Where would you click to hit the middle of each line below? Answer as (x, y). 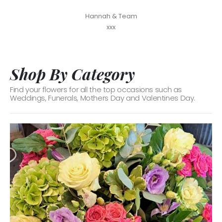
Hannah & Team (111, 16)
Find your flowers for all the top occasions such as (96, 90)
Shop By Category (72, 74)
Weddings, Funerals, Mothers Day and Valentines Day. (103, 98)
